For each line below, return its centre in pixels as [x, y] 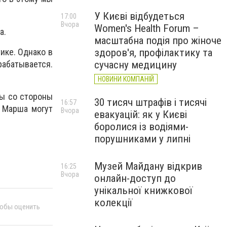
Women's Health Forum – [147, 28]
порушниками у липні [142, 139]
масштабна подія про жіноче [158, 41]
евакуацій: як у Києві [141, 115]
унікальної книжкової [143, 191]
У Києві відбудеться [139, 16]
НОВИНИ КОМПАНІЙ [126, 79]
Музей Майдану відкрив [148, 166]
